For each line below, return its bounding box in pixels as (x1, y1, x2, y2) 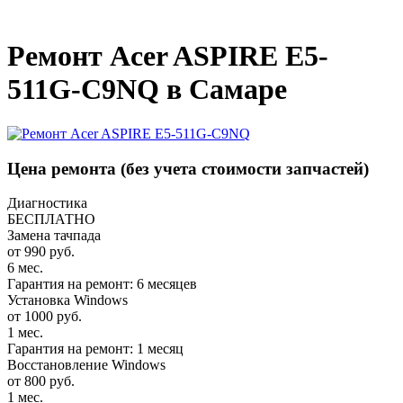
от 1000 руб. (7, 309, 82, 325)
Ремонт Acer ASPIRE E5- (7, 40, 328, 73)
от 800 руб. (7, 373, 75, 390)
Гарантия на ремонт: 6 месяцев (7, 276, 197, 292)
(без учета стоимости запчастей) (121, 158, 369, 178)
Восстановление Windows (7, 357, 166, 373)
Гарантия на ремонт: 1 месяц (7, 341, 184, 357)
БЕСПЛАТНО (7, 211, 95, 228)
